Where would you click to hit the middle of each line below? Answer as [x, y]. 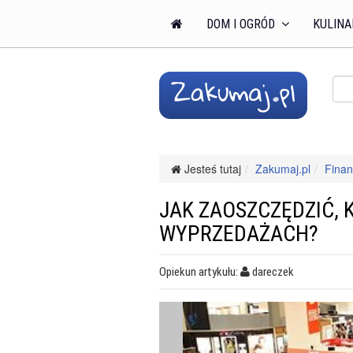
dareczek [273, 272]
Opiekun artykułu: [200, 272]
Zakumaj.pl [283, 169]
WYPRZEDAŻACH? [239, 234]
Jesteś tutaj [211, 169]
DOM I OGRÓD [242, 24]
